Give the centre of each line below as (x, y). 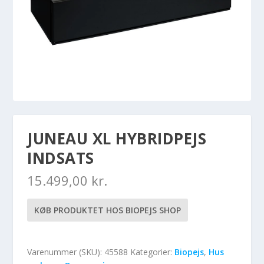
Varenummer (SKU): (66, 252)
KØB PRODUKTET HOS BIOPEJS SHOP (108, 210)
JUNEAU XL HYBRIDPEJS (117, 139)
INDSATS (61, 158)
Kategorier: (153, 252)
